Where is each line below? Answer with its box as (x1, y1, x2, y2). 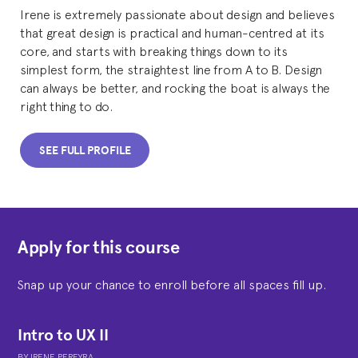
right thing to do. (20, 97, 113, 114)
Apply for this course (18, 234, 180, 261)
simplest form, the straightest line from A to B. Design (20, 60, 322, 78)
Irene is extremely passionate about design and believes (20, 5, 335, 22)
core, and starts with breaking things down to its (20, 42, 288, 59)
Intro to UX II (18, 323, 109, 347)
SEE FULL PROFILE (39, 142, 131, 159)
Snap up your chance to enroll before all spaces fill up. (18, 275, 326, 292)
